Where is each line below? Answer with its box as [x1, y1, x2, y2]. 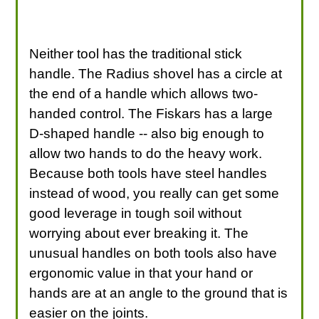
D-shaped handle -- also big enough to [29, 125, 265, 141]
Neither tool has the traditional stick [29, 46, 243, 61]
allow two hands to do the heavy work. [29, 145, 263, 161]
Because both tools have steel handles [29, 165, 268, 181]
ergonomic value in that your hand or [29, 265, 253, 281]
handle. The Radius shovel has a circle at [29, 66, 283, 81]
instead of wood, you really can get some [29, 185, 280, 201]
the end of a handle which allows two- [29, 85, 258, 101]
